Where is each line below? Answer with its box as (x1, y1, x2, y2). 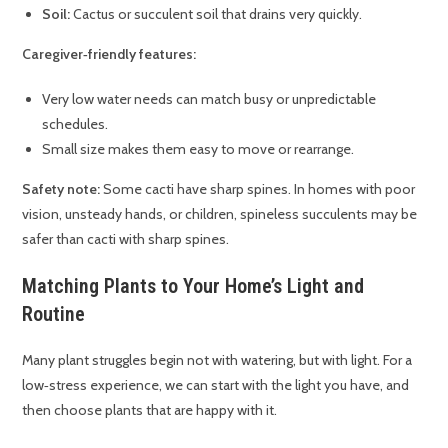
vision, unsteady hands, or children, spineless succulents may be (22, 204, 418, 223)
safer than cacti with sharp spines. (22, 229, 230, 248)
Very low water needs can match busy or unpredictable (42, 89, 377, 108)
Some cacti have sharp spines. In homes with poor (100, 179, 416, 198)
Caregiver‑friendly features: (22, 44, 197, 63)
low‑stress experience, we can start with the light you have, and (22, 375, 410, 394)
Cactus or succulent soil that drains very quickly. (70, 4, 363, 23)
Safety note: (22, 179, 101, 198)
